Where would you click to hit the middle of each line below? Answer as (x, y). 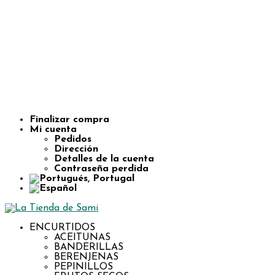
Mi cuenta (53, 130)
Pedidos (73, 139)
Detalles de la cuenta (104, 159)
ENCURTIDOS (62, 228)
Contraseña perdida (101, 169)
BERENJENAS (86, 257)
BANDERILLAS (89, 247)
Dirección (76, 149)
